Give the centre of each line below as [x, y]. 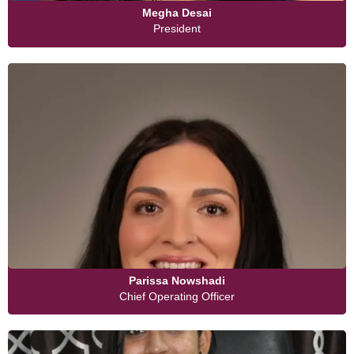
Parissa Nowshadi [177, 280]
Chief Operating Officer [177, 296]
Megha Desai [177, 13]
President [177, 29]
